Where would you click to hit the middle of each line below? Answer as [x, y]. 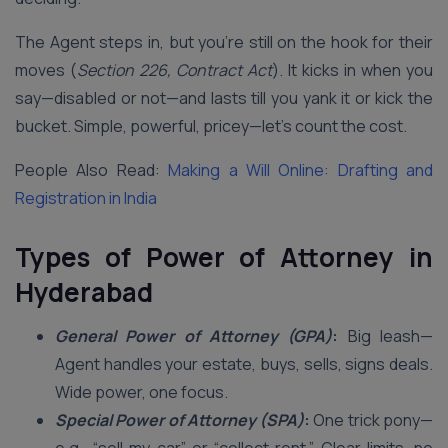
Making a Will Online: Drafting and [300, 170]
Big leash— [386, 336]
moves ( [46, 70]
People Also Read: [92, 170]
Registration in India [86, 198]
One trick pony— [372, 420]
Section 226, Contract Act [174, 70]
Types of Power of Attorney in [224, 257]
